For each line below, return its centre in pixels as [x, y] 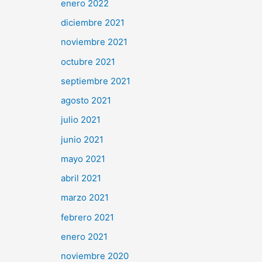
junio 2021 [82, 139]
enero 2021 [84, 236]
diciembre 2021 [93, 23]
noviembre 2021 [94, 42]
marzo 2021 [85, 198]
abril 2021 [81, 178]
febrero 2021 [87, 217]
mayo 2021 [83, 158]
